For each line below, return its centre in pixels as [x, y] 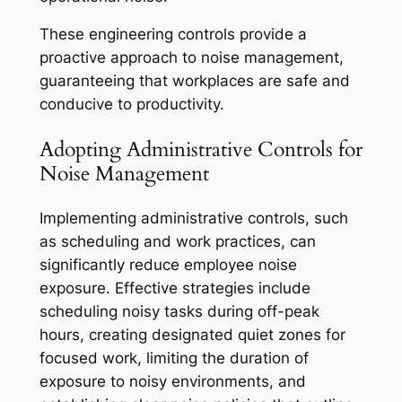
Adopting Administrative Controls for [201, 149]
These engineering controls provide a [173, 35]
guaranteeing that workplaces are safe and [194, 81]
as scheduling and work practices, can [177, 241]
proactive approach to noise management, [191, 58]
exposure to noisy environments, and [172, 381]
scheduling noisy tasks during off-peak [179, 311]
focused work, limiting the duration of [174, 358]
